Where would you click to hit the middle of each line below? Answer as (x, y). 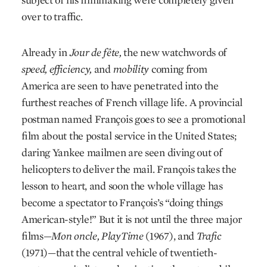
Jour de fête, (94, 52)
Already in (44, 52)
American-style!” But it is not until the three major (131, 219)
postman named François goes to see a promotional (133, 119)
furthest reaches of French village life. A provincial (132, 102)
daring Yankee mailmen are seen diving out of (122, 152)
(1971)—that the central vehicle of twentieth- (119, 252)
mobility (131, 69)
